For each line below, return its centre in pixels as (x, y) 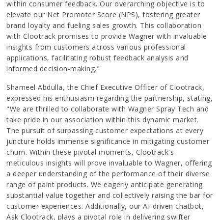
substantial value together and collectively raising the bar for (110, 195)
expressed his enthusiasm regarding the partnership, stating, (110, 98)
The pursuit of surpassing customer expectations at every (105, 131)
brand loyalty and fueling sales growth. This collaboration (104, 26)
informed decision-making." (53, 69)
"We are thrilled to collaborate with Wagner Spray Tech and (108, 109)
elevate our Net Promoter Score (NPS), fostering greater (103, 15)
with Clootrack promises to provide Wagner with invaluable (107, 36)
